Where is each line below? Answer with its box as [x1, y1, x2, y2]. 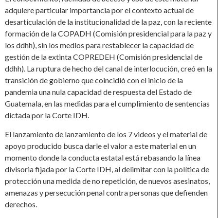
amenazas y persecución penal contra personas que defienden [5, 187, 208, 197]
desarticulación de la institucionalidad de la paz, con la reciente [5, 17, 212, 27]
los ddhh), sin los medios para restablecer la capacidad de [5, 40, 194, 50]
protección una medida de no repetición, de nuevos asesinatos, [5, 176, 210, 185]
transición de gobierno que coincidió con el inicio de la [5, 75, 183, 85]
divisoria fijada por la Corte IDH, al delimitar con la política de [5, 164, 209, 174]
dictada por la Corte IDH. [5, 110, 89, 120]
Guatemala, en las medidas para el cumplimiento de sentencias [5, 99, 210, 109]
